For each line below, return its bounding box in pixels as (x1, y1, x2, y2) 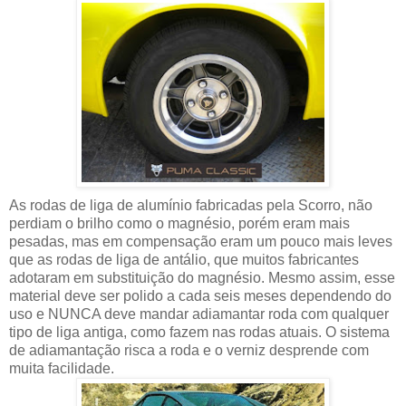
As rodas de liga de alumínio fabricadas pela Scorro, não (9, 198, 372, 214)
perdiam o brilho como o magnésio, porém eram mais (9, 216, 350, 232)
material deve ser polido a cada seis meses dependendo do (9, 288, 391, 304)
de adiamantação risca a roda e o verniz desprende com (9, 343, 369, 359)
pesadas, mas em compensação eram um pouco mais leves (9, 234, 392, 250)
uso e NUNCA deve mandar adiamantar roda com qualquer (9, 306, 389, 323)
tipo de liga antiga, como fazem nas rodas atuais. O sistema (9, 324, 390, 341)
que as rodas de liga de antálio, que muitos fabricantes (9, 252, 359, 268)
